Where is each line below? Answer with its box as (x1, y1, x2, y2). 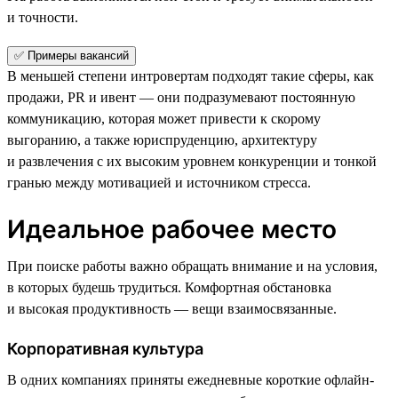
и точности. (7, 9, 78, 25)
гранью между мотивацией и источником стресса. (7, 174, 311, 190)
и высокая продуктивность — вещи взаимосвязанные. (7, 300, 337, 316)
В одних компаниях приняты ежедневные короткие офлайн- (7, 371, 374, 387)
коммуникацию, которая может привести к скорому (7, 110, 321, 126)
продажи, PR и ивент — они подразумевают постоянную (7, 89, 355, 105)
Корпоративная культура (7, 338, 203, 358)
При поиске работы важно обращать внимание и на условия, (7, 258, 378, 274)
